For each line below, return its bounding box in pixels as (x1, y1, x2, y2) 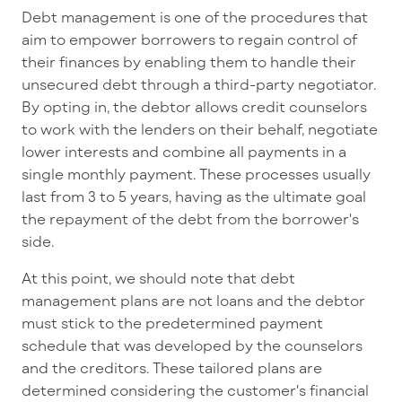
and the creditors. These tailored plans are (22, 359, 322, 377)
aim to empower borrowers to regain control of (22, 31, 357, 48)
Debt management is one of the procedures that (22, 8, 368, 26)
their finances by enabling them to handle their (22, 53, 356, 71)
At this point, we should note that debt (22, 269, 295, 287)
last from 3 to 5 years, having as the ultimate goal (22, 188, 366, 205)
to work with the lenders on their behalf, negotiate (22, 120, 378, 138)
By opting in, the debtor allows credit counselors (22, 98, 367, 116)
